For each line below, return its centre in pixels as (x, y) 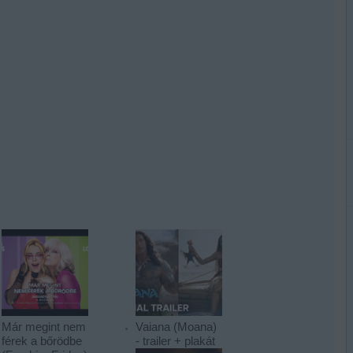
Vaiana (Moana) (176, 326)
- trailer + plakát (175, 340)
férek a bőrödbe (42, 340)
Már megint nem (44, 326)
